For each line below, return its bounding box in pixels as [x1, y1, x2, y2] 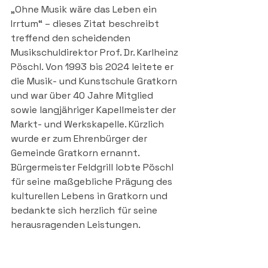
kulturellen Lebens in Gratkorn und [11, 189, 170, 202]
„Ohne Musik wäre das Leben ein [11, 2, 159, 16]
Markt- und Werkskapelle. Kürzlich [11, 117, 166, 130]
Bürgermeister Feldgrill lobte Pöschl [11, 160, 176, 173]
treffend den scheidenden [11, 31, 133, 44]
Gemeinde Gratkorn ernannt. [11, 146, 142, 159]
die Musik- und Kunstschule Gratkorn [11, 74, 179, 87]
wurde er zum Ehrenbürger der [11, 132, 150, 145]
